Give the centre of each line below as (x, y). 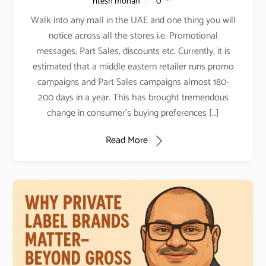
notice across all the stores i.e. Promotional (133, 36)
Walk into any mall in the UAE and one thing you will (133, 20)
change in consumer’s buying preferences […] (133, 113)
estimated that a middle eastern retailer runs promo (133, 66)
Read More (126, 141)
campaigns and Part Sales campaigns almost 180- (133, 82)
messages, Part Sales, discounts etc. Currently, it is (133, 51)
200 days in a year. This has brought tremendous (133, 97)
